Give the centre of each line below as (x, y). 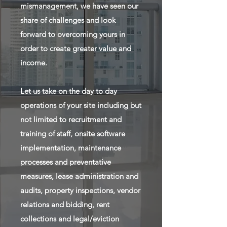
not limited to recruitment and (71, 119)
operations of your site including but (81, 105)
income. (34, 63)
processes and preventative (66, 162)
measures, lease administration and (79, 176)
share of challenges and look (68, 20)
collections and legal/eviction (70, 219)
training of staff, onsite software (73, 134)
